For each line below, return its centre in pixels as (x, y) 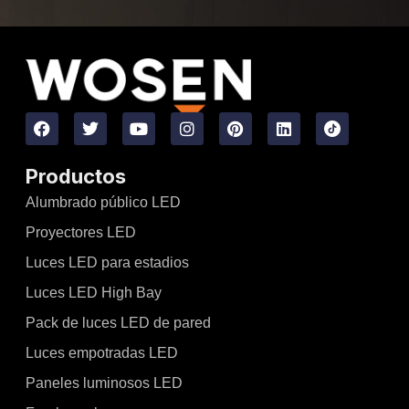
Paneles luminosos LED (104, 383)
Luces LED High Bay (93, 293)
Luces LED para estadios (107, 263)
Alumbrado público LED (103, 203)
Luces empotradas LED (101, 353)
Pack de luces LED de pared (118, 323)
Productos (75, 177)
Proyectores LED (80, 233)
